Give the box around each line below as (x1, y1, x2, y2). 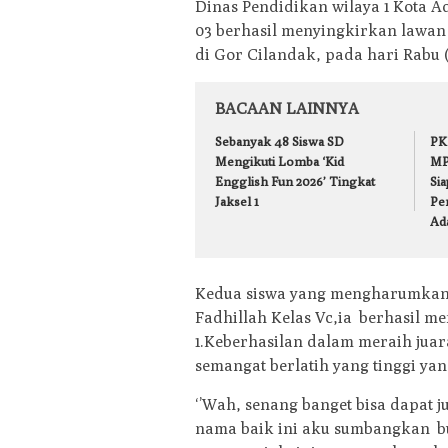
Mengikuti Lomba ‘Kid (215, 153, 344, 170)
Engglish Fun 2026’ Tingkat (215, 173, 375, 190)
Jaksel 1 (215, 193, 259, 210)
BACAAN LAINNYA (215, 99, 359, 119)
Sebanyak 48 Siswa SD (215, 133, 344, 150)
